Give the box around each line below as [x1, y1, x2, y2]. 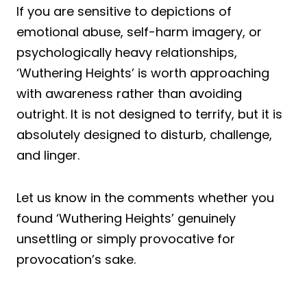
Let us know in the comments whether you [16, 188, 274, 206]
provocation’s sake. [16, 250, 136, 268]
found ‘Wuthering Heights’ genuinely [16, 209, 236, 227]
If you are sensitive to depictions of [16, 2, 232, 20]
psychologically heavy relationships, [16, 43, 237, 61]
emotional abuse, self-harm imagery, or [16, 23, 262, 40]
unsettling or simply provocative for [16, 230, 235, 247]
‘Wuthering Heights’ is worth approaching [16, 64, 269, 82]
